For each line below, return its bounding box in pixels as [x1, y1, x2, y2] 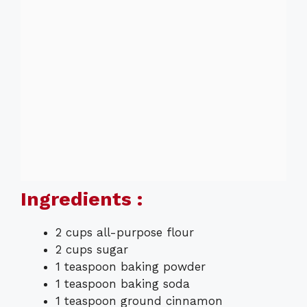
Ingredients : [21, 188, 143, 211]
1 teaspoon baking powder [56, 260, 206, 274]
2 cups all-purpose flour [56, 225, 194, 240]
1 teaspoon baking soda [56, 277, 190, 291]
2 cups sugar [56, 243, 128, 257]
